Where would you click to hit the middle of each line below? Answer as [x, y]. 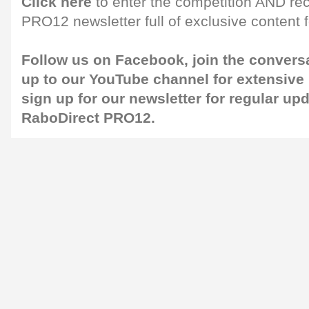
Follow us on [66, 60]
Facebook [150, 60]
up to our [53, 79]
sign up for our [73, 99]
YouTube [119, 79]
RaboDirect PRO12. [88, 118]
